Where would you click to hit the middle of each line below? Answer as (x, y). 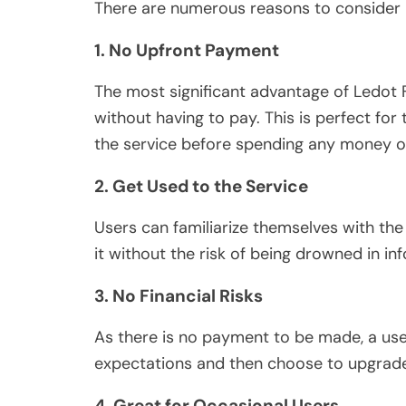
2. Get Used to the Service (201, 186)
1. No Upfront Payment (187, 50)
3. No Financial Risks (179, 295)
